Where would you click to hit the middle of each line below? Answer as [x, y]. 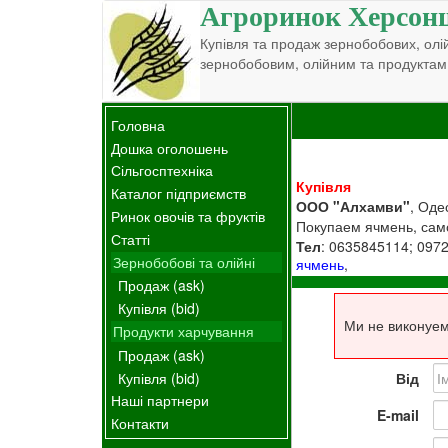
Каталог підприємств [178, 193]
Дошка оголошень [169, 147]
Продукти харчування [183, 330]
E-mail [397, 415]
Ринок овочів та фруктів [188, 215]
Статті [130, 238]
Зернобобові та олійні [184, 261]
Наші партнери [160, 400]
